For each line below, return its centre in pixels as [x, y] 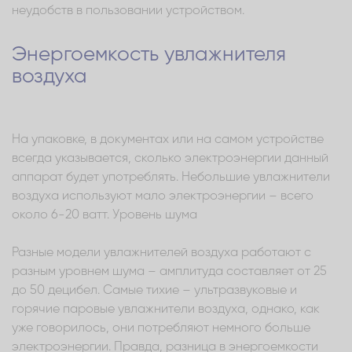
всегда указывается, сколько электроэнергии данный [170, 158]
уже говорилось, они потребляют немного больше [161, 328]
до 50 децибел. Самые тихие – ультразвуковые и [154, 290]
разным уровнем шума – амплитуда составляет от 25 [169, 271]
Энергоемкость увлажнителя [149, 55]
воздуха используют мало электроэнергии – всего [163, 196]
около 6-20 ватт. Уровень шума [104, 215]
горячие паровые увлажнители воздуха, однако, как [166, 309]
